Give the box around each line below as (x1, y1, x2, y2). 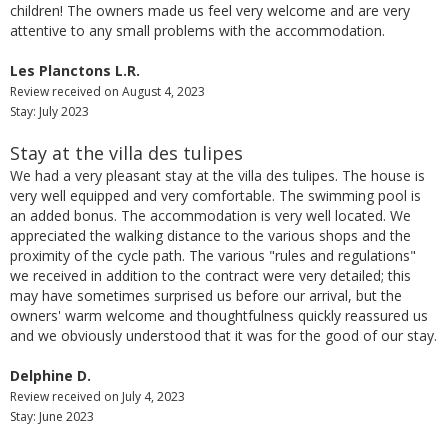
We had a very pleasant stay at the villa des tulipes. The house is (10, 165, 425, 185)
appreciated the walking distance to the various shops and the (10, 225, 411, 245)
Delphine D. (10, 365, 91, 385)
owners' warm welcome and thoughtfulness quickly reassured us (10, 305, 428, 325)
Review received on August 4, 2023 (10, 82, 205, 100)
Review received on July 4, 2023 (10, 387, 185, 405)
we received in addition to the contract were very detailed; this (10, 265, 411, 285)
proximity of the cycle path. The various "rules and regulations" (10, 245, 416, 265)
